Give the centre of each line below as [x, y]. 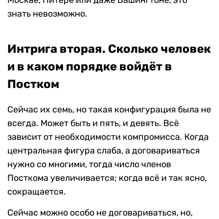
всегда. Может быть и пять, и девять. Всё [93, 123]
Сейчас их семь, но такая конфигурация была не [109, 109]
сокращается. [37, 191]
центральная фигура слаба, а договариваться [104, 150]
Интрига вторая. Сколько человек [109, 49]
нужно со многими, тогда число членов [89, 164]
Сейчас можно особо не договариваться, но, [100, 212]
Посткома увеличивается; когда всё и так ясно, [107, 178]
